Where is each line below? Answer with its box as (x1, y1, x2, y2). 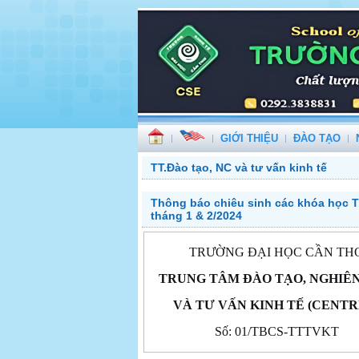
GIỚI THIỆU (220, 132, 278, 144)
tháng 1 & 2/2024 (151, 209, 242, 222)
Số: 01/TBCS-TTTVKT (214, 325, 339, 338)
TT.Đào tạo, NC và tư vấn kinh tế (151, 161, 327, 174)
